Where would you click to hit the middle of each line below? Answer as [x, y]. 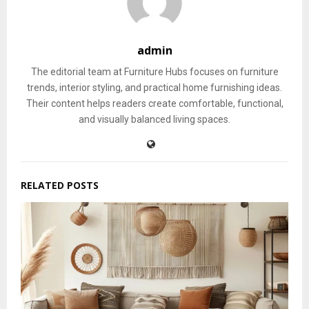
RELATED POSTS [60, 186]
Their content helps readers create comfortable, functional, [154, 104]
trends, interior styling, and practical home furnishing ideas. [154, 88]
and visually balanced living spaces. [154, 120]
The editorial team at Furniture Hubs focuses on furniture [154, 72]
